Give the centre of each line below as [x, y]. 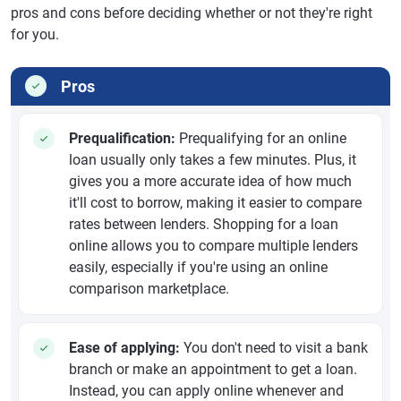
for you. [35, 35]
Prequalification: [122, 139]
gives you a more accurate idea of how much [210, 182]
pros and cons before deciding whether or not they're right [192, 13]
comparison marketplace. [149, 289]
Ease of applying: [124, 348]
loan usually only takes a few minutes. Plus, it [213, 160]
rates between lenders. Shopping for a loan [204, 225]
